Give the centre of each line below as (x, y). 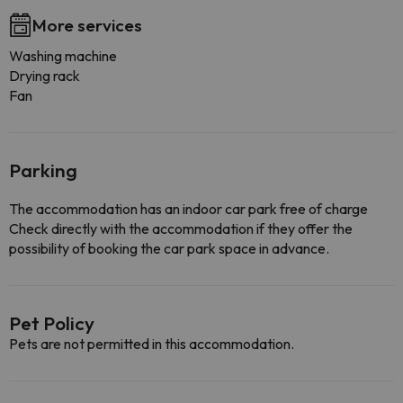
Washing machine (63, 56)
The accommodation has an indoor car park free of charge (188, 209)
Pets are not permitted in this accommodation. (152, 344)
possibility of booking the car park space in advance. (169, 248)
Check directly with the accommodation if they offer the (181, 228)
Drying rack (45, 76)
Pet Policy (52, 323)
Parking (43, 170)
